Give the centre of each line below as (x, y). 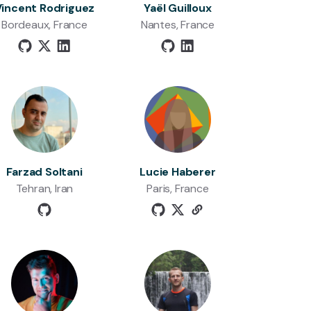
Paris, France (178, 188)
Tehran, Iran (44, 188)
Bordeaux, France (44, 25)
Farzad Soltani (44, 172)
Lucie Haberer (178, 172)
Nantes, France (178, 25)
